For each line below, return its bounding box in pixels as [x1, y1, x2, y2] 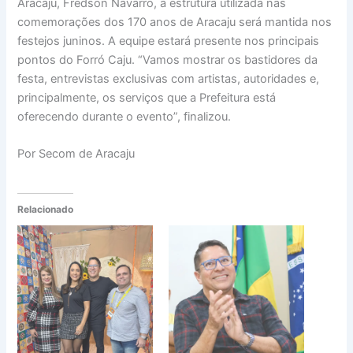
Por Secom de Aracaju [17, 147, 136, 162]
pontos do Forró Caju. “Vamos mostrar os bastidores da [17, 53, 318, 68]
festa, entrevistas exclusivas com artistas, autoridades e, [17, 72, 320, 87]
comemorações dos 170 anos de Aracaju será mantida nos [17, 15, 333, 30]
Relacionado [17, 203, 74, 216]
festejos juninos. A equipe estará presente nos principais [17, 34, 320, 49]
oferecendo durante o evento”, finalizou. [17, 110, 232, 124]
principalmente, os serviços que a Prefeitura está [17, 91, 277, 106]
